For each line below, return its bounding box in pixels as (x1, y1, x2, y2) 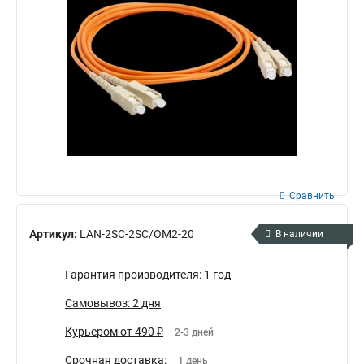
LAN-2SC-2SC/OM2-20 (80, 227, 194, 240)
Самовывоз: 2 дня (65, 297, 161, 310)
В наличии (275, 228, 323, 240)
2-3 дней (175, 327, 214, 339)
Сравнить (289, 190, 335, 201)
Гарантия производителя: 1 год (65, 268, 231, 282)
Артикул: (29, 227, 80, 240)
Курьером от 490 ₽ (65, 325, 163, 339)
